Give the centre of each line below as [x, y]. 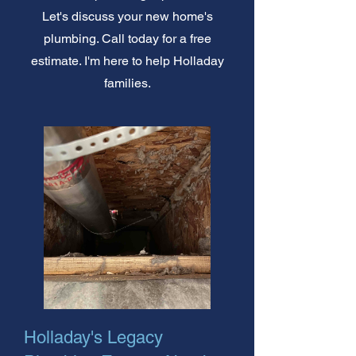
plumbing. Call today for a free [128, 38]
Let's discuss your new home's [128, 16]
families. [128, 83]
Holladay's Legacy [93, 337]
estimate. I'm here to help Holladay [128, 60]
